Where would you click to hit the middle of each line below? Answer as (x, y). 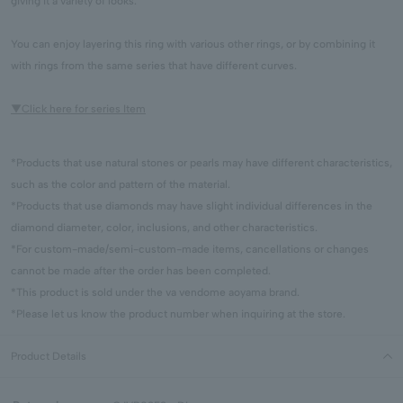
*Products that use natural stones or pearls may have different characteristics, (201, 163)
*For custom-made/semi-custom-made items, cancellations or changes (190, 250)
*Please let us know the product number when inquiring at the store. (178, 314)
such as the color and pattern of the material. (121, 185)
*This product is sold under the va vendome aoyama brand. (155, 293)
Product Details (49, 357)
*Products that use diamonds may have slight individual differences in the (192, 206)
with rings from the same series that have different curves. (154, 66)
